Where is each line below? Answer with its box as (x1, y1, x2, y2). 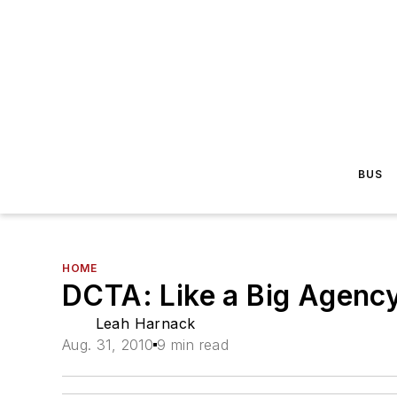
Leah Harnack (95, 315, 196, 332)
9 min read (157, 336, 230, 354)
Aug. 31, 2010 (62, 336, 154, 354)
